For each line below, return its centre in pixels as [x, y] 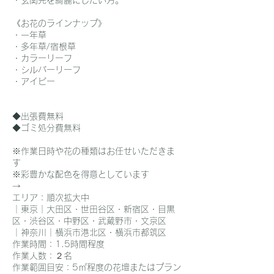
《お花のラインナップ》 [59, 23]
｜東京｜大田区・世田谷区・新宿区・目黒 [94, 209]
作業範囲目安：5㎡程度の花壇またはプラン [97, 267]
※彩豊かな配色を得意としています [89, 174]
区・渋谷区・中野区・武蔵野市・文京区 [89, 221]
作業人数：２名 [42, 256]
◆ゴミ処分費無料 [51, 128]
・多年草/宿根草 [44, 46]
